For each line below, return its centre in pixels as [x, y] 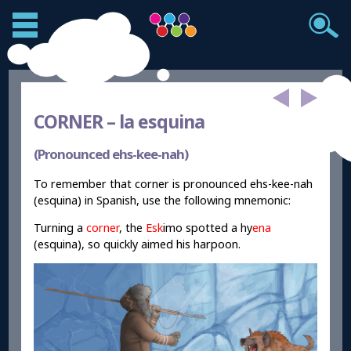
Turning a [60, 228]
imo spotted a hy [208, 228]
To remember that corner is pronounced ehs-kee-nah [174, 183]
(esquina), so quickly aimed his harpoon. [138, 244]
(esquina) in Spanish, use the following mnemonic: [163, 200]
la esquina [160, 121]
